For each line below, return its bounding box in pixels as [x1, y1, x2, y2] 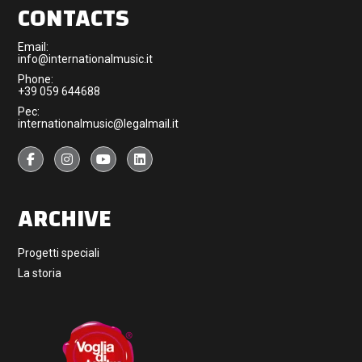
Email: [18, 40, 49, 54]
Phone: [18, 73, 54, 86]
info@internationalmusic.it [18, 53, 154, 66]
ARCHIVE [18, 196, 112, 242]
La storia [18, 267, 62, 280]
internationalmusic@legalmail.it [18, 117, 179, 131]
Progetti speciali [18, 246, 100, 260]
